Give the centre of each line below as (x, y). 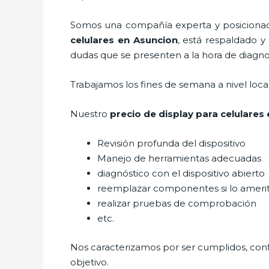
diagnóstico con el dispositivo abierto (181, 173)
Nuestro (90, 114)
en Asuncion (146, 40)
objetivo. (89, 262)
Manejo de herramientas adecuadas (179, 158)
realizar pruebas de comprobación (177, 203)
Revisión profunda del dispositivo (171, 143)
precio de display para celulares (187, 114)
